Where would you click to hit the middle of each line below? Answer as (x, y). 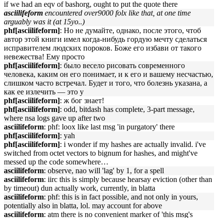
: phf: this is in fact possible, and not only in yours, (121, 197)
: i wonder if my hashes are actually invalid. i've (133, 144)
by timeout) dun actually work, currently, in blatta (80, 188)
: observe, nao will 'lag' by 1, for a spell (104, 171)
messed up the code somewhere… (56, 162)
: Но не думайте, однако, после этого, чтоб (130, 30)
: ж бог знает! (82, 100)
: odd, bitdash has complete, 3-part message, (127, 109)
